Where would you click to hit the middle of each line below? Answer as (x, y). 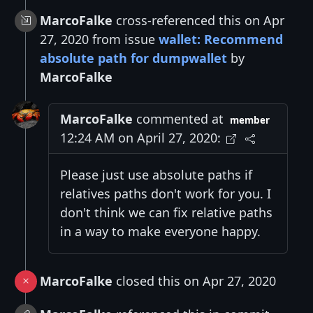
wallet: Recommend (221, 39)
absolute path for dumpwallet (133, 58)
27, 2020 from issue (99, 39)
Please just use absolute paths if (156, 174)
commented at (178, 118)
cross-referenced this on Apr (198, 20)
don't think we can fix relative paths (166, 212)
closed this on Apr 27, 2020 (194, 281)
